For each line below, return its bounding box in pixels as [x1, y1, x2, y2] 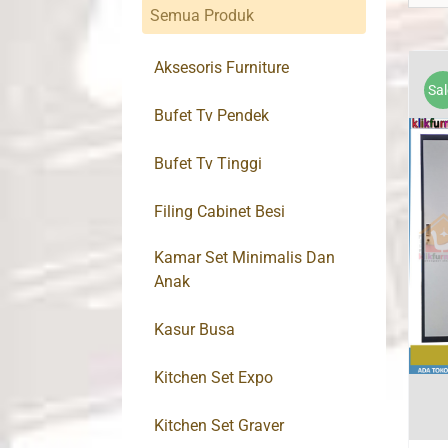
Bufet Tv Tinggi [154, 154, 262, 174]
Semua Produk [150, 6, 254, 26]
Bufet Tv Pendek [154, 106, 269, 126]
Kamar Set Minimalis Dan [154, 248, 335, 268]
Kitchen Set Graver [154, 416, 284, 436]
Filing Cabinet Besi [154, 202, 285, 222]
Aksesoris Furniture [154, 58, 289, 78]
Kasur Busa [154, 320, 235, 340]
